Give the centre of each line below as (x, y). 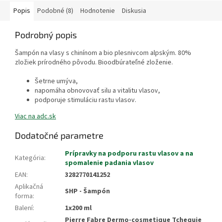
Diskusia (134, 11)
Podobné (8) (55, 11)
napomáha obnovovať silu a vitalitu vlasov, (98, 91)
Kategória (29, 158)
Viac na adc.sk (35, 117)
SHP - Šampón (87, 192)
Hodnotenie (98, 11)
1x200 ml (78, 208)
